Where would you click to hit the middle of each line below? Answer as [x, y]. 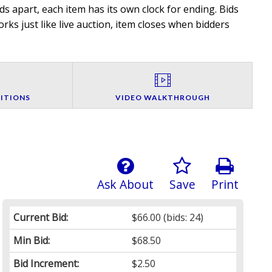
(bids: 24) [182, 218]
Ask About [125, 185]
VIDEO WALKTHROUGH [162, 98]
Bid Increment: [46, 264]
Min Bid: [32, 241]
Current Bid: [41, 218]
